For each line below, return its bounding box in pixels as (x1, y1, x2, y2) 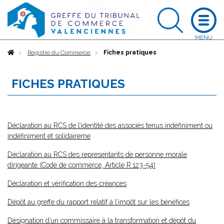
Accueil (14, 49, 35, 56)
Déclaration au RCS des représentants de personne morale (7, 150, 187, 158)
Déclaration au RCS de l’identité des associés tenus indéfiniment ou (7, 121, 212, 129)
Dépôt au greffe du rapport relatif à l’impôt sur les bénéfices (7, 198, 189, 206)
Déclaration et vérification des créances (7, 179, 126, 187)
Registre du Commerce (27, 49, 90, 56)
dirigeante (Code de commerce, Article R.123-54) (7, 161, 155, 169)
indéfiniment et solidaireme (7, 132, 90, 140)
